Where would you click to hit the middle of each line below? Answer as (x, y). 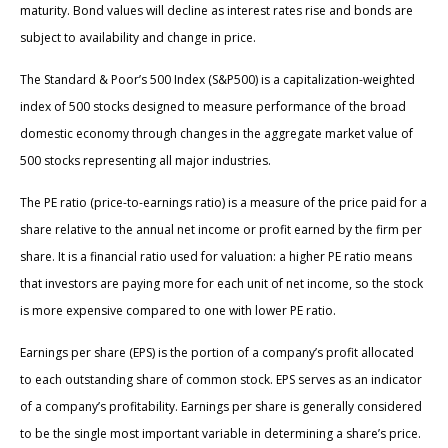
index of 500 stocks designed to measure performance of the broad (213, 107)
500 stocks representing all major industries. (145, 161)
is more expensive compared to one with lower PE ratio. (178, 311)
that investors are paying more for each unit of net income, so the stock (221, 284)
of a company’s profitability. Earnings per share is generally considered (221, 407)
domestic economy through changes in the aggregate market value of (216, 134)
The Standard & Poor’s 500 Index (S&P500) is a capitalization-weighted (217, 80)
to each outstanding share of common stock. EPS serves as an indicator (221, 380)
